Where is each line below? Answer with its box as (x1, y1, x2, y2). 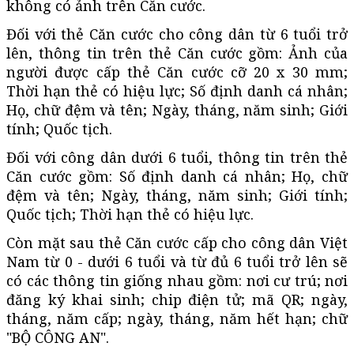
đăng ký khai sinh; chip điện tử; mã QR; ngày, (6, 289, 348, 309)
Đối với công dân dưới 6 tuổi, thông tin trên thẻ (6, 147, 348, 167)
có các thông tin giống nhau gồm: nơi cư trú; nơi (6, 270, 348, 290)
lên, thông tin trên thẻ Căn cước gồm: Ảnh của (6, 43, 348, 62)
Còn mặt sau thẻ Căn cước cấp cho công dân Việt (6, 232, 348, 252)
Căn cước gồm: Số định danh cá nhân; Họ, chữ (6, 166, 348, 186)
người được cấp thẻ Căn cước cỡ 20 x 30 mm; (6, 62, 348, 81)
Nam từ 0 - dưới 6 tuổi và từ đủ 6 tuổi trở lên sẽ (6, 251, 348, 271)
